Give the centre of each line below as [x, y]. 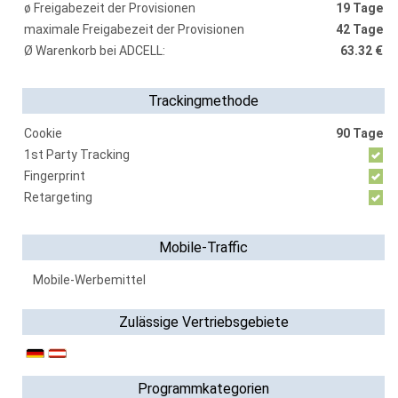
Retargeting [58, 197]
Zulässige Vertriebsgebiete [203, 322]
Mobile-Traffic [203, 247]
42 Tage [359, 29]
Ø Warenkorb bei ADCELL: [95, 51]
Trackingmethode [203, 101]
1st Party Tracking [77, 155]
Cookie [43, 133]
